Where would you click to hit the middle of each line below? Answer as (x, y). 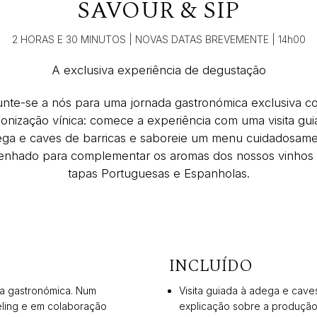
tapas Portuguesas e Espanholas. (158, 173)
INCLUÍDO (211, 266)
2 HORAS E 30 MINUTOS (69, 39)
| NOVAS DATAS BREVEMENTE (197, 39)
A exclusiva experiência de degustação (158, 70)
